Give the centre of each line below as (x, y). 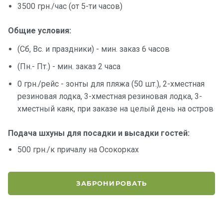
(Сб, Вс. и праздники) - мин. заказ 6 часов (94, 49)
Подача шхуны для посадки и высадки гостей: (99, 133)
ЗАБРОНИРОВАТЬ (111, 183)
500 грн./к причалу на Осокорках (78, 150)
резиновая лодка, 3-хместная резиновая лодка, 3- (110, 97)
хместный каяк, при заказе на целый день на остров (116, 109)
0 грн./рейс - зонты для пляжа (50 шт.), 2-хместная (111, 84)
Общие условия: (40, 31)
